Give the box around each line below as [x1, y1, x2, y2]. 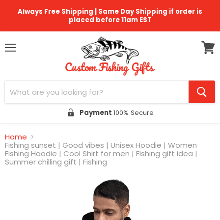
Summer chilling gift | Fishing [5, 157, 107, 167]
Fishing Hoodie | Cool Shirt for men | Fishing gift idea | [5, 148, 197, 159]
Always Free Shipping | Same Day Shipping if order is [18, 7, 202, 16]
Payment [79, 108, 113, 117]
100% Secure [113, 108, 154, 117]
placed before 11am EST [68, 15, 152, 25]
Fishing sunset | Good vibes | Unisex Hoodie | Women [5, 140, 197, 151]
